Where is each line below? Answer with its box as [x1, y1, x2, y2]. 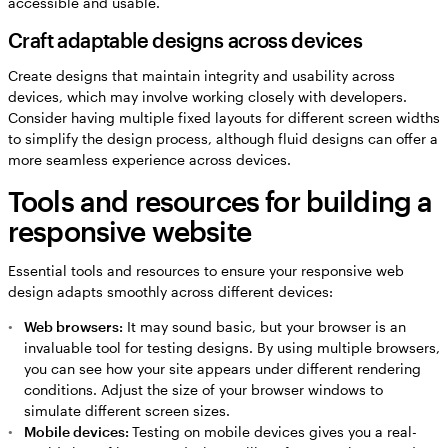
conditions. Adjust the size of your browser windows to [24, 380, 383, 398]
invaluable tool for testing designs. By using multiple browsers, [24, 338, 440, 356]
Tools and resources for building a [8, 184, 433, 217]
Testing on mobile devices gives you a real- [132, 422, 417, 440]
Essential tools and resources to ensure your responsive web [8, 261, 404, 279]
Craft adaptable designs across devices [8, 27, 363, 52]
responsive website [8, 214, 251, 247]
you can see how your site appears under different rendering [24, 359, 421, 377]
